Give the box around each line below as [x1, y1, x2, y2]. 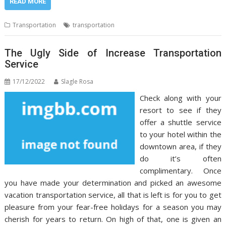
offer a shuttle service [139, 117, 221, 127]
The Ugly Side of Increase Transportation [5, 46, 221, 59]
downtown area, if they [139, 141, 221, 151]
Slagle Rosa [61, 77, 94, 86]
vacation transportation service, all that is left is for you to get [5, 189, 221, 200]
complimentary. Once [139, 165, 221, 176]
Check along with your [139, 92, 221, 103]
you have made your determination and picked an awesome [5, 177, 221, 188]
